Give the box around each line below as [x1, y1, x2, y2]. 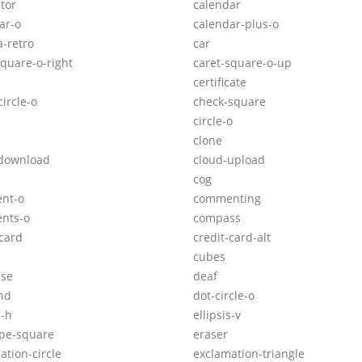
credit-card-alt [193, 229, 271, 246]
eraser [193, 326, 228, 343]
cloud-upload [193, 152, 265, 168]
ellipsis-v [193, 307, 241, 323]
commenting [193, 191, 261, 207]
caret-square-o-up [193, 55, 292, 71]
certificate [193, 74, 246, 90]
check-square [193, 94, 266, 110]
